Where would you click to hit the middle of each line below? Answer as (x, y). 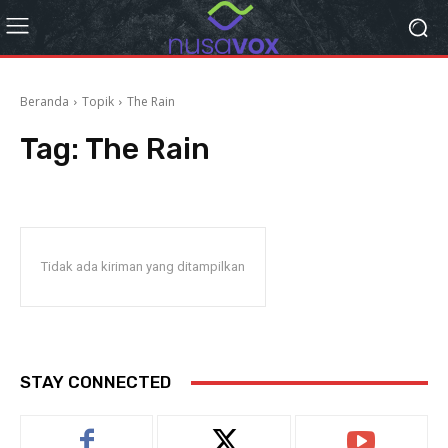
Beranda (44, 101)
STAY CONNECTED (95, 382)
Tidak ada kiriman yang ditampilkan (143, 266)
